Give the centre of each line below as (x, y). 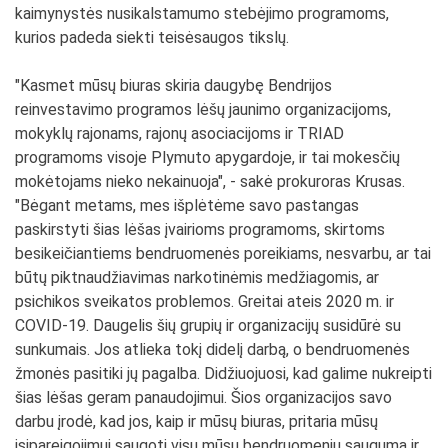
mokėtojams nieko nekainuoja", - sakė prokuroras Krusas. (210, 181)
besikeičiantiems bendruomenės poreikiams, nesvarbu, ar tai (223, 253)
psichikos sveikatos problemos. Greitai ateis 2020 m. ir (204, 301)
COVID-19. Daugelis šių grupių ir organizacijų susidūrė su (208, 325)
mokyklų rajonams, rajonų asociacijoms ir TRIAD (179, 133)
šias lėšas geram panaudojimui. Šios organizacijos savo (203, 397)
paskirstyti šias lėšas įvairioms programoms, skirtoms (200, 229)
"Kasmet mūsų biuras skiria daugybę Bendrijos (173, 85)
